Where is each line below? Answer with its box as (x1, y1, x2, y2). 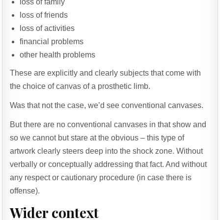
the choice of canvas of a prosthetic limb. (10, 82, 151, 90)
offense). (10, 186, 40, 195)
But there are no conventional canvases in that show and (10, 120, 207, 129)
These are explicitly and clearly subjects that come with (10, 68, 201, 77)
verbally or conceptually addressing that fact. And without (10, 160, 207, 168)
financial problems (20, 37, 84, 46)
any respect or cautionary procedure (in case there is (10, 173, 192, 182)
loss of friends (20, 10, 68, 19)
